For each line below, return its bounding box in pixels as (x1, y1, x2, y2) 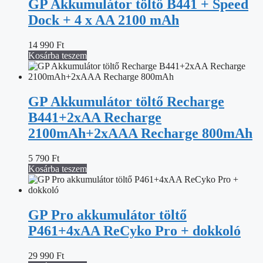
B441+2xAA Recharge (28, 109, 161, 125)
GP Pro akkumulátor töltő (28, 207, 187, 222)
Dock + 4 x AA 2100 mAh (28, 12, 179, 28)
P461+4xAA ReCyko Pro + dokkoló (28, 222, 241, 238)
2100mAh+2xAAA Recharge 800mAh (28, 125, 252, 141)
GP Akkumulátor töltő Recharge (28, 93, 224, 109)
